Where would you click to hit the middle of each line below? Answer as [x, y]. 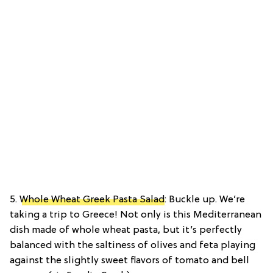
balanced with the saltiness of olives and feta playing [133, 246]
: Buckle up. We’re [205, 200]
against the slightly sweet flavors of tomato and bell [129, 261]
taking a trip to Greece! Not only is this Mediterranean [136, 215]
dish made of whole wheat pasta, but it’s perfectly [126, 231]
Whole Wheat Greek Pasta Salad [92, 200]
